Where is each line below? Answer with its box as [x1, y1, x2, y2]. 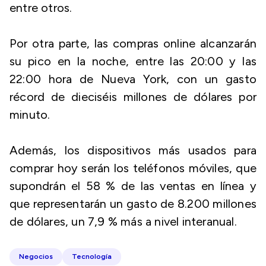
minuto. [9, 107, 50, 122]
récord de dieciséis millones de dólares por [9, 90, 256, 104]
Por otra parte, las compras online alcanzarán [9, 36, 256, 50]
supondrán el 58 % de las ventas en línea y [9, 179, 256, 193]
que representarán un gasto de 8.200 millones [9, 197, 256, 211]
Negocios [19, 252, 53, 261]
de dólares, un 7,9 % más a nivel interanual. [9, 214, 237, 229]
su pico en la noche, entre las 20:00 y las [9, 54, 256, 68]
